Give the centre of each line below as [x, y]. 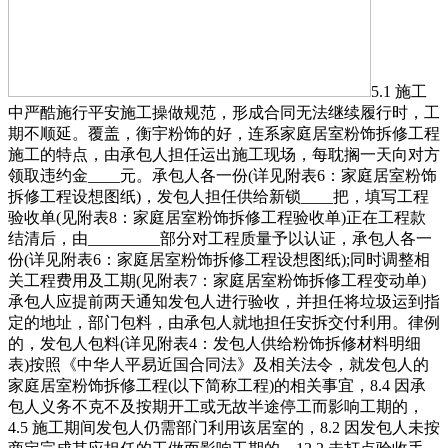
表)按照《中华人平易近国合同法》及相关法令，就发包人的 [218, 365]
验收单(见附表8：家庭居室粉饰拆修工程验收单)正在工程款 [217, 218]
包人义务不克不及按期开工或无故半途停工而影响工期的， [216, 407]
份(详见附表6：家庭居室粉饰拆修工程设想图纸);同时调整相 [219, 260]
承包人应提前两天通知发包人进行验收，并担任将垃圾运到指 [224, 302]
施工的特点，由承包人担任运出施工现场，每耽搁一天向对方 [224, 155]
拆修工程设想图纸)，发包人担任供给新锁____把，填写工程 [218, 197]
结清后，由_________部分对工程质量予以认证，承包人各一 [220, 239]
